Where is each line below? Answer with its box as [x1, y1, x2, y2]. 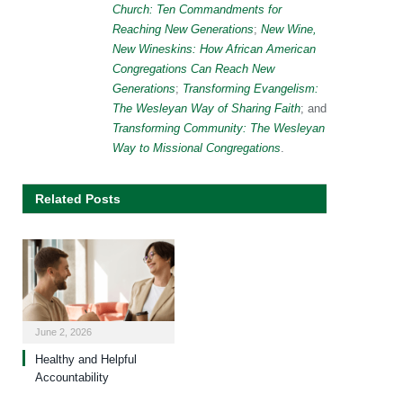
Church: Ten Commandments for [112, 3, 282, 17]
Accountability [35, 370, 109, 384]
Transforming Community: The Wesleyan [112, 121, 325, 136]
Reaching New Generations [112, 22, 254, 37]
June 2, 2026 [35, 326, 92, 337]
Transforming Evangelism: [183, 82, 318, 96]
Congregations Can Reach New [112, 62, 274, 76]
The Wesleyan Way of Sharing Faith [112, 102, 300, 116]
